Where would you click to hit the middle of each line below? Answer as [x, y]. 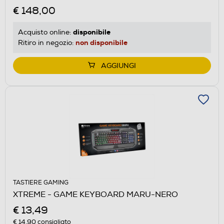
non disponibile [101, 42]
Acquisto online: [45, 32]
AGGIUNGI [118, 65]
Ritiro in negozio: [47, 42]
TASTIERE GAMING [41, 182]
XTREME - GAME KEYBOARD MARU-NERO [95, 194]
